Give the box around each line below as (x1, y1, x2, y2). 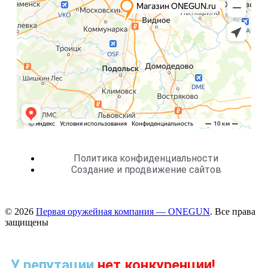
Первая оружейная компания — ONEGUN (36, 206, 210, 217)
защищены (5, 217, 48, 228)
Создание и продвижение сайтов (71, 164, 221, 176)
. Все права (210, 206, 255, 217)
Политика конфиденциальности (74, 153, 218, 165)
